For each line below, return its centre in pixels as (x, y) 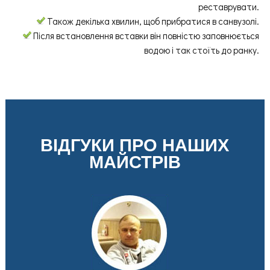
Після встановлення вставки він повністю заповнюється (146, 36)
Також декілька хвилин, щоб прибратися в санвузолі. (152, 21)
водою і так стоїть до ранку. (202, 50)
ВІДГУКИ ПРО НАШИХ (135, 145)
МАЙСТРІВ (135, 162)
